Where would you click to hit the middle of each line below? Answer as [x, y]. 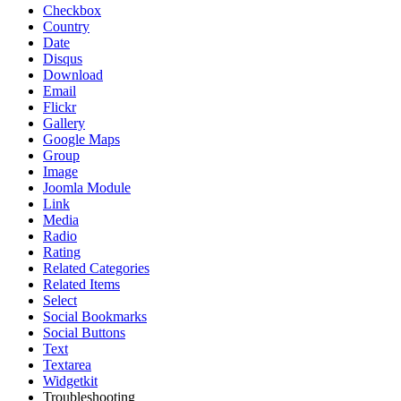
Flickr [60, 107]
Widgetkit [70, 380]
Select [60, 300]
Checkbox [72, 10]
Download [73, 74]
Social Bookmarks [95, 316]
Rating [62, 252]
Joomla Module [87, 187]
